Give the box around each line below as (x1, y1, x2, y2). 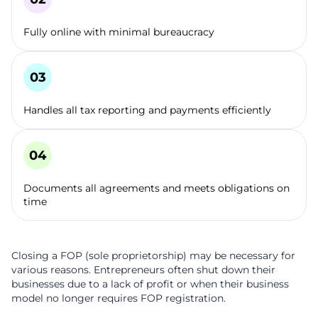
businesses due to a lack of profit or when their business (11, 278, 289, 291)
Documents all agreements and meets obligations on (23, 182, 290, 195)
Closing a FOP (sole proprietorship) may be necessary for (11, 249, 295, 263)
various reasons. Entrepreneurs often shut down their (11, 263, 275, 277)
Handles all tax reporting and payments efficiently (23, 104, 271, 117)
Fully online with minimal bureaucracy (23, 26, 214, 39)
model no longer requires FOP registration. (11, 292, 226, 305)
